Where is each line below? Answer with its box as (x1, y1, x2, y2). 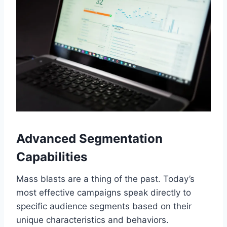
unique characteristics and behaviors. (16, 214, 169, 225)
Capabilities (16, 149, 87, 164)
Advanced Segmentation (16, 131, 163, 146)
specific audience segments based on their (16, 201, 192, 211)
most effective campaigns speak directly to (16, 187, 191, 198)
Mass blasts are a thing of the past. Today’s (16, 173, 195, 184)
